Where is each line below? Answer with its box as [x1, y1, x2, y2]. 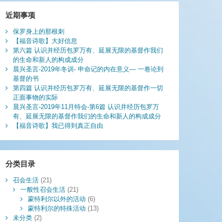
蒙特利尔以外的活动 [27, 195, 86, 203]
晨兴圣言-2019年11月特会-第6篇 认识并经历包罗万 [12, 103, 159, 111]
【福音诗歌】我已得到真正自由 [12, 122, 103, 130]
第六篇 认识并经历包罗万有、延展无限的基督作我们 [12, 47, 163, 55]
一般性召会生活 [20, 186, 65, 194]
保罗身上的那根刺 [12, 28, 64, 36]
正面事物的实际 [12, 94, 58, 102]
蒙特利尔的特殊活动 [27, 205, 86, 213]
